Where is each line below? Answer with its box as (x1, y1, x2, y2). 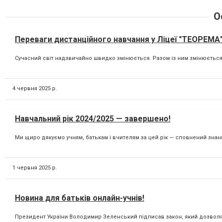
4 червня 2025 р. (12, 85, 57, 92)
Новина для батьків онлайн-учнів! (15, 193, 144, 203)
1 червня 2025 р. (12, 164, 57, 171)
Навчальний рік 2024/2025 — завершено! (15, 113, 170, 123)
